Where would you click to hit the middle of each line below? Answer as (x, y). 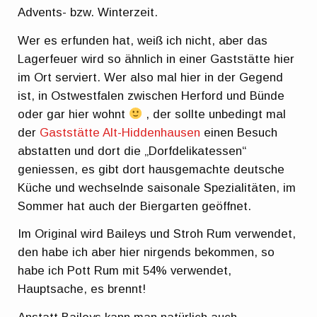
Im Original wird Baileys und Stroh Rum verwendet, (157, 234)
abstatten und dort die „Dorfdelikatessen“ (132, 151)
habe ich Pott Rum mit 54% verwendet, (125, 271)
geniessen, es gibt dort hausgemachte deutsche (151, 169)
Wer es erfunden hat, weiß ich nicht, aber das (143, 40)
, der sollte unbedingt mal (214, 114)
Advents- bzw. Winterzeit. (88, 13)
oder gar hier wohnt (74, 114)
